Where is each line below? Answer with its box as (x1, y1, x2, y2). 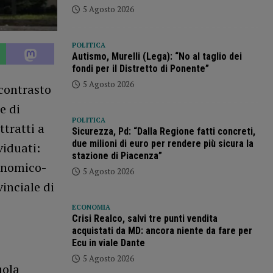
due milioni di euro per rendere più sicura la (71, 138, 253, 150)
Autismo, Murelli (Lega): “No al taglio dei (71, 51, 242, 63)
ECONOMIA (71, 203, 110, 212)
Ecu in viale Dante (71, 237, 145, 249)
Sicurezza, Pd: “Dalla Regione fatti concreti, (71, 126, 255, 138)
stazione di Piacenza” (71, 150, 162, 162)
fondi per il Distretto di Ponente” (71, 63, 209, 75)
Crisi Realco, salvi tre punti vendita (71, 213, 218, 225)
